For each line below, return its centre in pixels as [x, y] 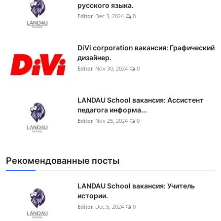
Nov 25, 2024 [111, 121]
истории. [93, 196]
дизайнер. [94, 58]
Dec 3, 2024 [110, 16]
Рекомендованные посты [63, 161]
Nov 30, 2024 [111, 69]
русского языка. [106, 5]
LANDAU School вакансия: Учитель [136, 186]
